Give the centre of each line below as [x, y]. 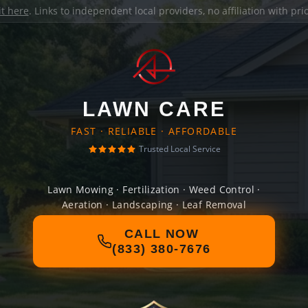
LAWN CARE [154, 109]
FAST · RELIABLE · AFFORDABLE [154, 131]
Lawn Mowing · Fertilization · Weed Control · [154, 189]
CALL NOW [162, 234]
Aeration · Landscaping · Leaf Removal [154, 205]
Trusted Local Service [179, 149]
